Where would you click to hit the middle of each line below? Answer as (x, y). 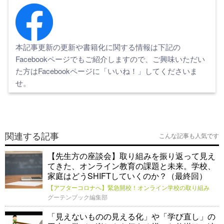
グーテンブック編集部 (77, 197)
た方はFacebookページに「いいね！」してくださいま (106, 71)
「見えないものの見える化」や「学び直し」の (131, 216)
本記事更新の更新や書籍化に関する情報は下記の (98, 47)
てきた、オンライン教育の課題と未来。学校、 (131, 166)
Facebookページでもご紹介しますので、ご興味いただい (110, 59)
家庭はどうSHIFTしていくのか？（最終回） (127, 176)
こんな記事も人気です (189, 136)
